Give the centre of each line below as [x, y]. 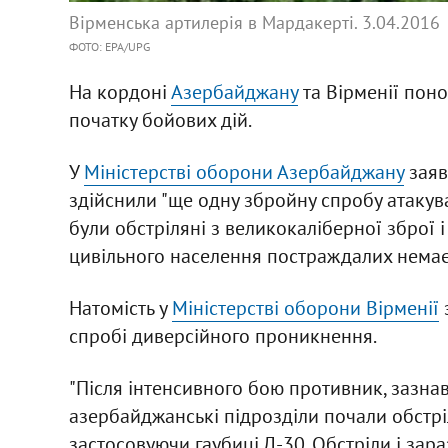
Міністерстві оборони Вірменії [305, 307]
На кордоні [119, 91]
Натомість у [120, 307]
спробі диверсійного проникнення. [222, 335]
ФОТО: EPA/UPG [109, 46]
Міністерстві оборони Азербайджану [243, 171]
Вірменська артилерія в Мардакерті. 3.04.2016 [254, 22]
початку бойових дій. [160, 119]
